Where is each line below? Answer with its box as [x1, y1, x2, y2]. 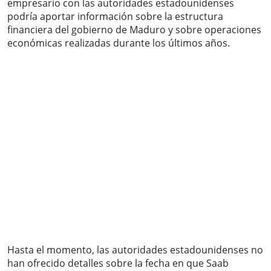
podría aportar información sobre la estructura [7, 10, 223, 24]
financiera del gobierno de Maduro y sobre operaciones [7, 23, 261, 37]
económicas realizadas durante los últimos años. [7, 36, 230, 50]
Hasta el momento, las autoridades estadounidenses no [7, 243, 263, 257]
